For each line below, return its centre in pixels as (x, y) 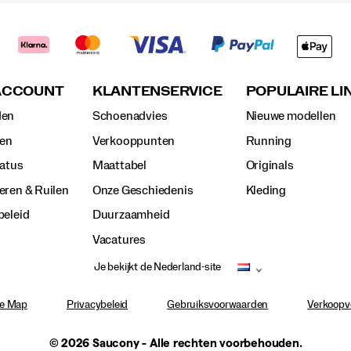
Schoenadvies (130, 116)
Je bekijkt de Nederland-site (157, 268)
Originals (270, 166)
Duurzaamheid (131, 215)
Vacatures (119, 239)
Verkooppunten (134, 141)
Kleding (266, 190)
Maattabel (119, 166)
